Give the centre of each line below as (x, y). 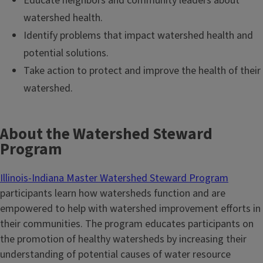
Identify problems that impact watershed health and (138, 36)
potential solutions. (66, 53)
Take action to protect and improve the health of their (142, 71)
